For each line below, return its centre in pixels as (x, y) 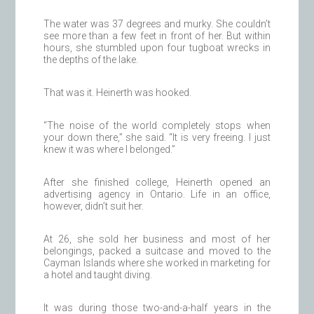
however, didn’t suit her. (94, 206)
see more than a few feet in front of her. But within (157, 36)
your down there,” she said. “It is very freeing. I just (157, 138)
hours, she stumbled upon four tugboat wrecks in (157, 48)
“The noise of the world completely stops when (157, 126)
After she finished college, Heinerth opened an (157, 183)
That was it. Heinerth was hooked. (118, 93)
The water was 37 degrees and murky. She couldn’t (157, 24)
